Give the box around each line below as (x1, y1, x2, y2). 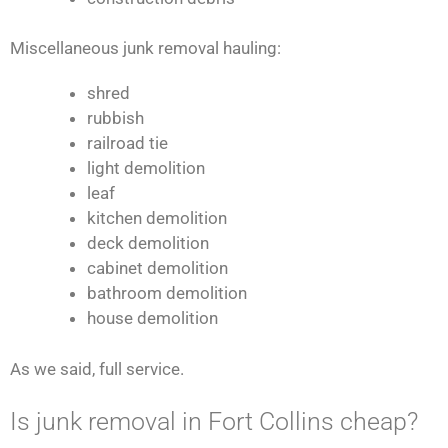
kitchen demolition (86, 208, 227, 229)
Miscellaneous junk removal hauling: (10, 38, 281, 59)
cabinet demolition (86, 258, 228, 279)
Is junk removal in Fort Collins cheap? (10, 407, 418, 437)
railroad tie (86, 133, 168, 154)
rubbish (86, 108, 144, 129)
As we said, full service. (10, 358, 184, 379)
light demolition (86, 158, 205, 179)
